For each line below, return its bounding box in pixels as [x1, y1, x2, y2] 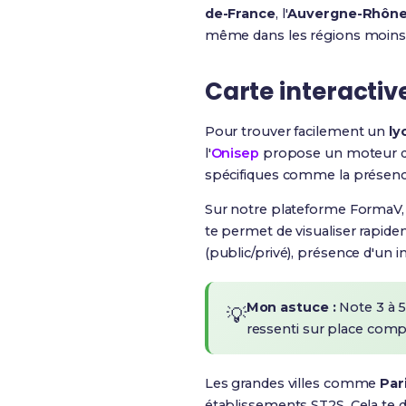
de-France [204, 5, 275, 22]
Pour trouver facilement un [204, 123, 390, 140]
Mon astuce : [246, 299, 336, 315]
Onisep [210, 145, 259, 161]
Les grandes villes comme [204, 375, 381, 391]
